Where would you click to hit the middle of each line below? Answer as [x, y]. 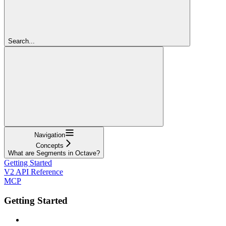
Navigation [49, 135]
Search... [21, 41]
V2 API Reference [34, 172]
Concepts [49, 145]
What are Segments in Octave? [54, 153]
